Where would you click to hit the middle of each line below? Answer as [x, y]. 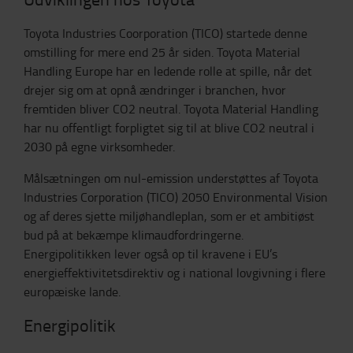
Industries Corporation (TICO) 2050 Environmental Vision [176, 197]
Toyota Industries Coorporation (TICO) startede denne [165, 33]
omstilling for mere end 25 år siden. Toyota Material [162, 52]
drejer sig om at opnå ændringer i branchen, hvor [155, 90]
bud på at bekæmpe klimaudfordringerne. [134, 235]
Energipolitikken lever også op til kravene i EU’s [150, 254]
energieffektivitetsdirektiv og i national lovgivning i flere [175, 273]
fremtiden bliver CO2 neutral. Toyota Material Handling [171, 109]
